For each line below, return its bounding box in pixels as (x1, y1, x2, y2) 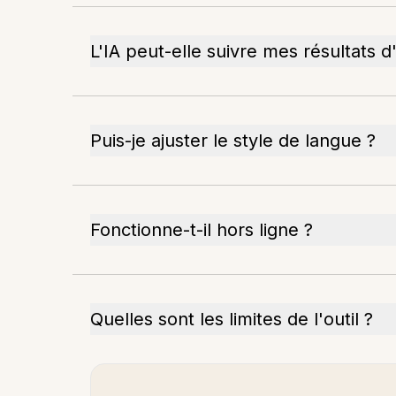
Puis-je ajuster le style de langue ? (90, 130, 376, 151)
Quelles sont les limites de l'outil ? (90, 308, 373, 330)
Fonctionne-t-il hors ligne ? (90, 219, 313, 240)
